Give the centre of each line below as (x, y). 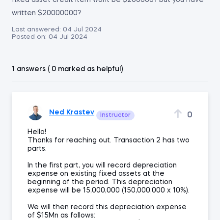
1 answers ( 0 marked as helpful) (67, 69)
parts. (37, 149)
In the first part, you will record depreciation (102, 165)
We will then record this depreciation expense (107, 207)
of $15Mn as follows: (61, 216)
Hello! (37, 132)
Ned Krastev (72, 112)
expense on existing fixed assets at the (96, 174)
